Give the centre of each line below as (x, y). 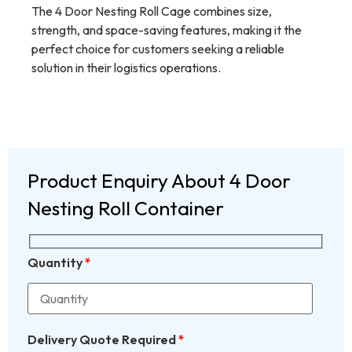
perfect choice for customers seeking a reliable (158, 49)
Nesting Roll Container (126, 209)
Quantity (56, 263)
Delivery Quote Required (103, 339)
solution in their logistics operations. (126, 68)
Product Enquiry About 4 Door (159, 181)
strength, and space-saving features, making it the (167, 30)
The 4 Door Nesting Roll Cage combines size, (152, 11)
